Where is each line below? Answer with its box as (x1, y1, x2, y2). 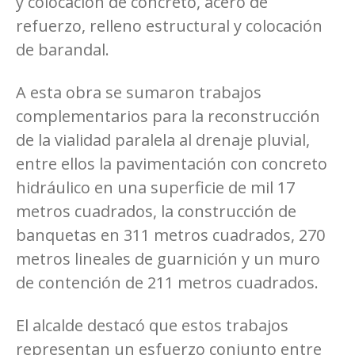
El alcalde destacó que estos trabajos (16, 314, 288, 336)
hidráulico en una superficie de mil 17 (16, 176, 295, 198)
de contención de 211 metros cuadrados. (16, 271, 319, 293)
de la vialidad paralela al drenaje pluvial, (16, 128, 310, 151)
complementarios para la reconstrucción (16, 105, 320, 127)
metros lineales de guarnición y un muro (16, 247, 320, 269)
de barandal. (16, 38, 109, 60)
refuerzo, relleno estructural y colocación (16, 14, 323, 36)
